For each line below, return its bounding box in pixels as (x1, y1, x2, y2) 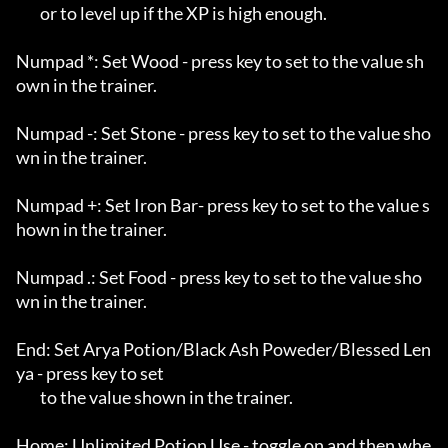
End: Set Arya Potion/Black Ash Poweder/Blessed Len (16, 338, 431, 361)
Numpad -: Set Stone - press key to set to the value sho (16, 122, 431, 145)
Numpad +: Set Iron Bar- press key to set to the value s (16, 194, 430, 217)
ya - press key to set (16, 362, 164, 385)
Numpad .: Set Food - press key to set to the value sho (16, 266, 422, 289)
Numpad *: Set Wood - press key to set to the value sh (16, 50, 424, 73)
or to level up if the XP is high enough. (16, 2, 40, 25)
